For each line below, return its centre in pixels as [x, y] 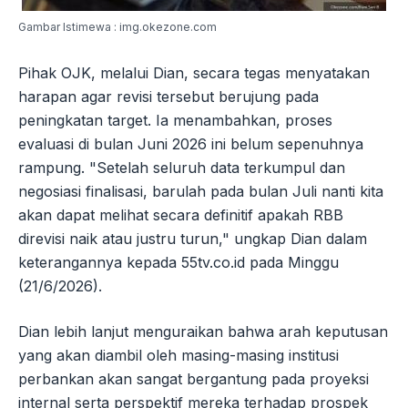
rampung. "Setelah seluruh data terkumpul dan [182, 168]
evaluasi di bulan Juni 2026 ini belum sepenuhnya [191, 144]
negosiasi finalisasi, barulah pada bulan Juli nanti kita [201, 192]
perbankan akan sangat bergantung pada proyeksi [194, 379]
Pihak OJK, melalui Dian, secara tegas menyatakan [194, 73]
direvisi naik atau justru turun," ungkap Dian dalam [193, 239]
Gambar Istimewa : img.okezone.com [117, 27]
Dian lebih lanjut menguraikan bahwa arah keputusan [203, 332]
